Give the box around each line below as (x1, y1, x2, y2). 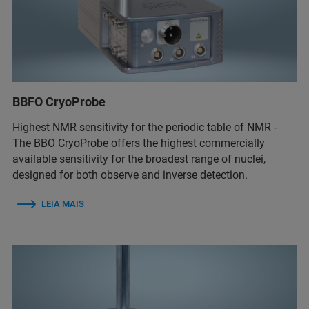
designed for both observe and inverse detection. (12, 168, 248, 181)
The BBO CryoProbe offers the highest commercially (12, 137, 265, 150)
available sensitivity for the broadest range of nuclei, (12, 152, 266, 166)
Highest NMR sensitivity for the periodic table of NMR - (12, 121, 277, 134)
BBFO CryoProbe (12, 94, 106, 109)
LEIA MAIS (41, 199, 84, 209)
